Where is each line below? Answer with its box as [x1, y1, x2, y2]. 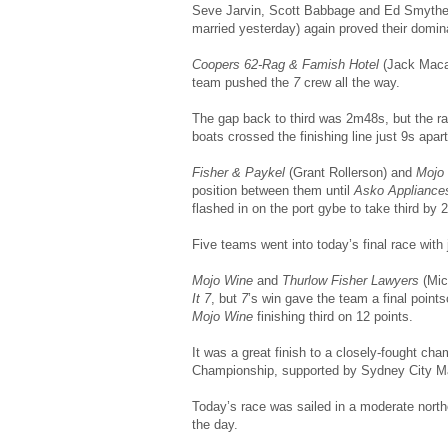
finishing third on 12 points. [257, 308, 413, 324]
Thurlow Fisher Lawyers [282, 272, 419, 288]
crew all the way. [300, 74, 400, 90]
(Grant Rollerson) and [289, 164, 416, 180]
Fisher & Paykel [192, 164, 289, 180]
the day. [192, 416, 238, 432]
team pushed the [192, 74, 293, 90]
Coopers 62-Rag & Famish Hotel [192, 56, 379, 72]
